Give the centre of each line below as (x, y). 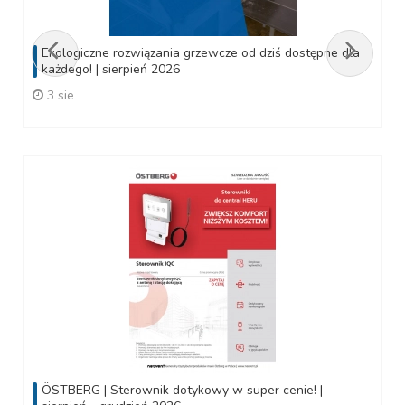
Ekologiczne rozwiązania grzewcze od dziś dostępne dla (201, 53)
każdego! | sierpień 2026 (111, 69)
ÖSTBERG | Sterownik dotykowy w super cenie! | (182, 390)
